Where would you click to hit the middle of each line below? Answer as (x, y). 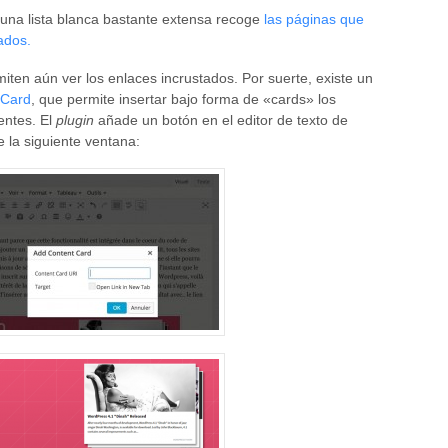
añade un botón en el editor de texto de (221, 119)
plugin (75, 119)
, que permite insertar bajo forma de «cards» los (183, 98)
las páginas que (312, 18)
